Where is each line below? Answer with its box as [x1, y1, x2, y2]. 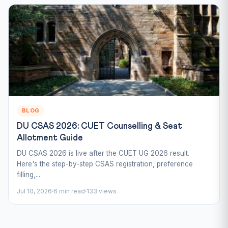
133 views [87, 187, 117, 195]
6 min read [53, 187, 85, 195]
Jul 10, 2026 [17, 187, 52, 195]
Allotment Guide [17, 133, 83, 142]
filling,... [17, 170, 40, 179]
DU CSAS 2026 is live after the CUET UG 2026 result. [17, 149, 189, 157]
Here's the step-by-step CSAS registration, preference [17, 159, 193, 168]
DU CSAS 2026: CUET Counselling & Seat [17, 122, 182, 131]
